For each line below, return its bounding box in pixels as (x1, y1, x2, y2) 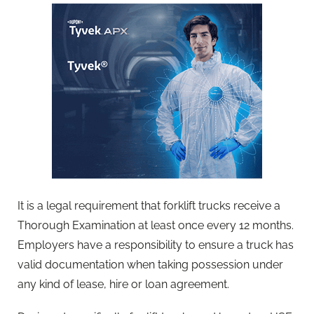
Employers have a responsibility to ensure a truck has (18, 238, 294, 252)
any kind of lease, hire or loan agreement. (18, 277, 229, 291)
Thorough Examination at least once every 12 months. (18, 218, 294, 232)
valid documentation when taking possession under (18, 257, 283, 271)
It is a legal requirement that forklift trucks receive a (18, 198, 280, 212)
